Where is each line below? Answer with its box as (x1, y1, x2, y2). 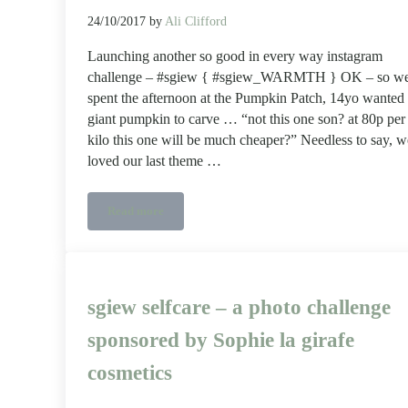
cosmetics (87, 361, 172, 384)
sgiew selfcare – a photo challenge (87, 295, 391, 319)
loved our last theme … (87, 153, 221, 170)
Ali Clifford (165, 14, 227, 29)
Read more (107, 205, 164, 219)
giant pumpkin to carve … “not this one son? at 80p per (87, 111, 405, 128)
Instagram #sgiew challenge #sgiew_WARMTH (134, 209, 377, 223)
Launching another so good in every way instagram (87, 48, 382, 66)
